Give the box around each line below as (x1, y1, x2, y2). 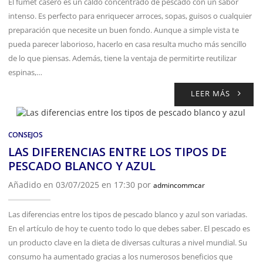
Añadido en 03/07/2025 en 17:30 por (8, 178, 153, 190)
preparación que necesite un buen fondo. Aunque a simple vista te (8, 24, 239, 35)
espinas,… (8, 66, 42, 77)
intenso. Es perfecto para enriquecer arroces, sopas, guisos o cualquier (8, 10, 252, 21)
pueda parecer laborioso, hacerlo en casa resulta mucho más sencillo (8, 38, 247, 49)
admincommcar (153, 180, 205, 190)
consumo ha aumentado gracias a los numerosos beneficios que (8, 251, 232, 262)
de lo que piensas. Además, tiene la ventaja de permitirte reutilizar (8, 52, 237, 63)
